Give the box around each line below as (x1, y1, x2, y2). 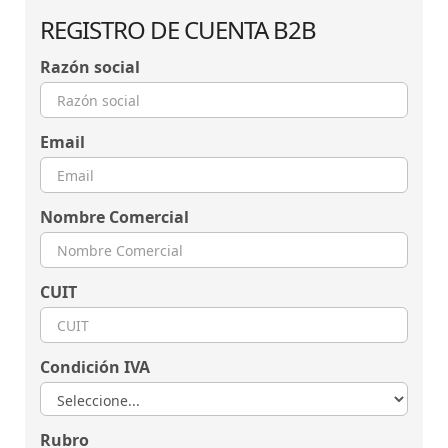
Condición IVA (40, 356, 150, 378)
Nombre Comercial (40, 206, 189, 228)
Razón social (40, 56, 140, 78)
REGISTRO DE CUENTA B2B (40, 13, 316, 46)
